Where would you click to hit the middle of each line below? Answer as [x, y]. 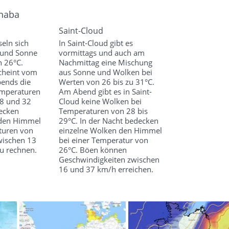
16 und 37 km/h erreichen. [106, 169]
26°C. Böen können [93, 150]
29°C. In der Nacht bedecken [108, 121]
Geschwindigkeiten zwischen [109, 160]
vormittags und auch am [101, 53]
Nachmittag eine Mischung [105, 63]
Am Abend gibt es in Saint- [105, 92]
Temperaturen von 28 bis [103, 111]
